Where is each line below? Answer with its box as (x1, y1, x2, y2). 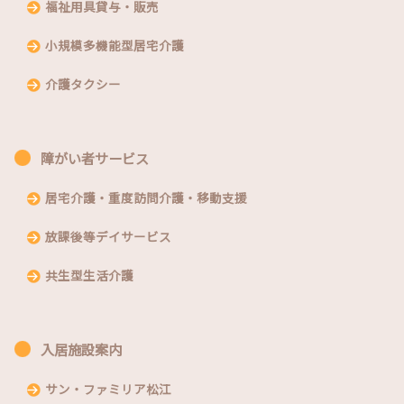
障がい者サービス (41, 147, 149, 168)
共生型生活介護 (45, 265, 133, 284)
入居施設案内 (41, 338, 122, 359)
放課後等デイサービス (45, 226, 171, 245)
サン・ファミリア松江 (45, 379, 171, 398)
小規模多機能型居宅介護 (45, 35, 184, 54)
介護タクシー (45, 74, 121, 93)
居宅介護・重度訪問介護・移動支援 (45, 188, 247, 207)
